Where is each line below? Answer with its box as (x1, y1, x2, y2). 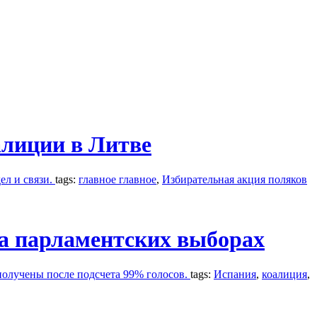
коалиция (262, 267, 307, 280)
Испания (214, 267, 256, 280)
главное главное (79, 173, 156, 185)
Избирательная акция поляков (162, 173, 307, 185)
